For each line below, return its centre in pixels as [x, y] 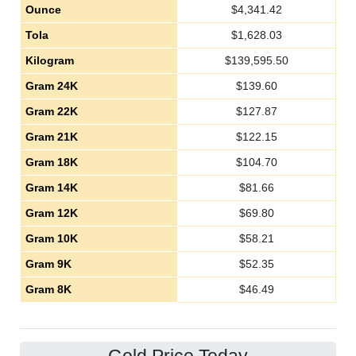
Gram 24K [51, 86]
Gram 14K [51, 188]
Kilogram [49, 60]
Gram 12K [51, 213]
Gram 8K [48, 289]
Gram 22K [51, 111]
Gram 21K [51, 137]
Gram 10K [51, 238]
